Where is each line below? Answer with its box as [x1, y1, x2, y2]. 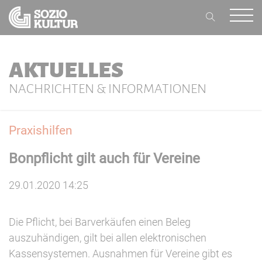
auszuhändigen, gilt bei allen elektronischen [9, 232, 206, 244]
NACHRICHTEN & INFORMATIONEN [9, 82, 206, 96]
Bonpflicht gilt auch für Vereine [9, 150, 200, 167]
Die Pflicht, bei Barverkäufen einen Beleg [9, 216, 191, 229]
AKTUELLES [9, 58, 123, 82]
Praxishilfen [9, 123, 73, 138]
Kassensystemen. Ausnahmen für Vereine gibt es [9, 247, 232, 260]
